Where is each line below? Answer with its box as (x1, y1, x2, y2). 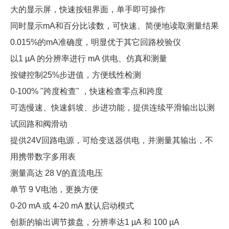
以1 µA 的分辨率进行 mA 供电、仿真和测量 (10, 54, 167, 63)
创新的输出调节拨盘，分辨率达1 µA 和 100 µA (10, 218, 179, 226)
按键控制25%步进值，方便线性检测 (10, 71, 141, 79)
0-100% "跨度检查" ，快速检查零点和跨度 (10, 87, 163, 96)
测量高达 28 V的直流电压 (10, 169, 103, 177)
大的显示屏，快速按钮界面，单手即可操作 (10, 5, 166, 14)
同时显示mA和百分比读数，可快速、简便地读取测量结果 (10, 21, 219, 30)
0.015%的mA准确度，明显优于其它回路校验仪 (10, 38, 181, 47)
